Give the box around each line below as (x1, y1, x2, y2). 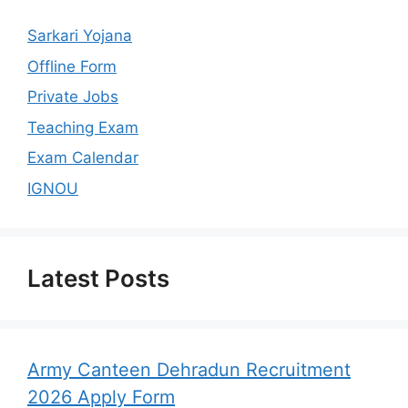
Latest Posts (27, 263, 169, 292)
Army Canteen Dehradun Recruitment (27, 358, 351, 381)
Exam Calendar (27, 148, 138, 167)
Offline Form (27, 56, 117, 76)
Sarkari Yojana (27, 26, 132, 45)
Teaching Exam (27, 117, 138, 137)
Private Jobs (27, 87, 118, 106)
